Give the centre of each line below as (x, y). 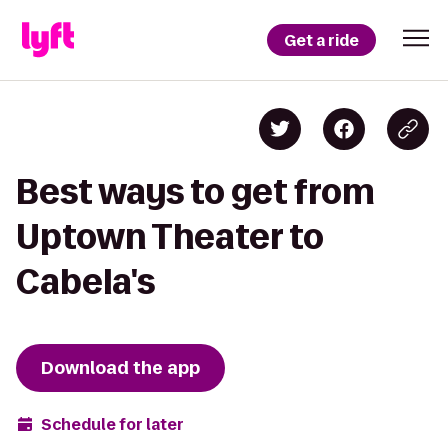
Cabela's (85, 281)
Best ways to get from (195, 191)
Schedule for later (112, 424)
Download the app (120, 368)
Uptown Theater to (170, 236)
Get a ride (321, 40)
